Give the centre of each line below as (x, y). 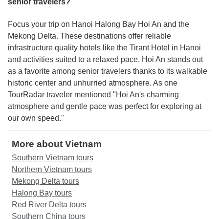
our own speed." (36, 118)
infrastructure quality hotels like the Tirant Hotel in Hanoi (104, 48)
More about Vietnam (57, 144)
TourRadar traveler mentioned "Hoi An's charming (93, 95)
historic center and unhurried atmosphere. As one (93, 83)
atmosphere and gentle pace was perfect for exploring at (105, 106)
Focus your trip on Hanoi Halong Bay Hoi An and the (99, 24)
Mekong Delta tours (45, 181)
